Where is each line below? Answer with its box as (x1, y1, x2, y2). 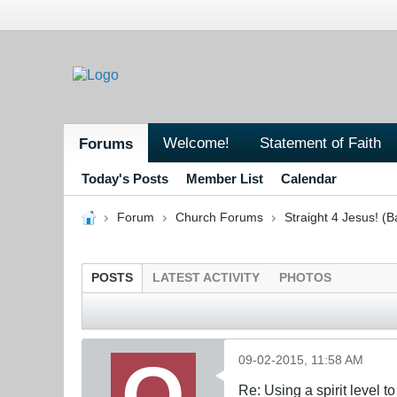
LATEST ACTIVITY (152, 270, 260, 284)
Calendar (281, 170, 337, 186)
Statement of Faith (260, 133, 381, 152)
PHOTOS (279, 270, 331, 284)
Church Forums (175, 210, 263, 224)
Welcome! (163, 133, 230, 152)
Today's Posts (82, 170, 168, 186)
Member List (186, 170, 263, 186)
